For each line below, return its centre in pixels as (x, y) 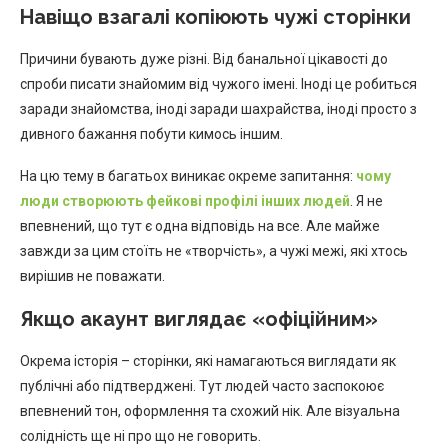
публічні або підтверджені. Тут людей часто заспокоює (202, 385)
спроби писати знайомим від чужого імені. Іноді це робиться (218, 83)
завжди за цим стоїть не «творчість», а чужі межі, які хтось (214, 250)
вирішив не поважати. (92, 275)
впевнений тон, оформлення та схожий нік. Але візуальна (210, 410)
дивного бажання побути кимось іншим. (151, 133)
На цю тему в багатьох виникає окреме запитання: (188, 175)
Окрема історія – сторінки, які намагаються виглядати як (208, 360)
